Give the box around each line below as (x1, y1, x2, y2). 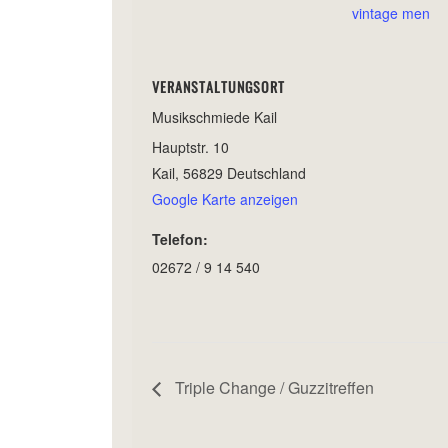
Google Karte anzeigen (152, 188, 298, 209)
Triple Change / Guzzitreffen (171, 376, 374, 400)
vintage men (352, 2, 430, 23)
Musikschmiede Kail (152, 106, 277, 127)
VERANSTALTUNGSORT (152, 75, 285, 97)
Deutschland (227, 162, 306, 183)
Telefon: (152, 228, 208, 249)
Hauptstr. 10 (152, 136, 229, 157)
